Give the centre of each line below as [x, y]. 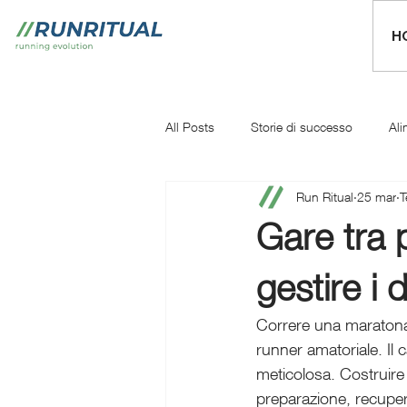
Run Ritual [325, 196]
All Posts [190, 126]
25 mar [377, 196]
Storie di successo [302, 126]
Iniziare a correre [326, 199]
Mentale [223, 199]
